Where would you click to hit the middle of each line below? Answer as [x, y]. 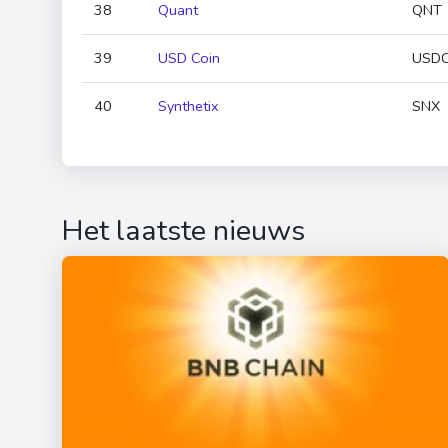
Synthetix [188, 106]
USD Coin [189, 58]
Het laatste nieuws [183, 230]
